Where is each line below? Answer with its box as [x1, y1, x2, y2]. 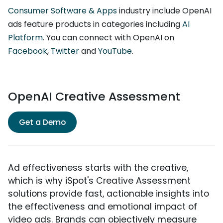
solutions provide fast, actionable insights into [8, 187, 209, 200]
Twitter [51, 45, 79, 57]
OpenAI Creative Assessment [8, 88, 180, 105]
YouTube [98, 45, 132, 57]
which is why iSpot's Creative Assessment [8, 174, 191, 187]
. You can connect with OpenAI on [43, 31, 174, 43]
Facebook [8, 45, 47, 57]
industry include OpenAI [117, 4, 212, 16]
